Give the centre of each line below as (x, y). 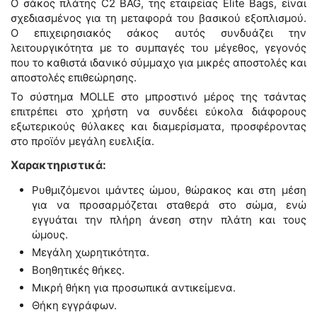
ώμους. (50, 235)
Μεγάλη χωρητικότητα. (91, 252)
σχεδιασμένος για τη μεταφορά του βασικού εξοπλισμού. (158, 18)
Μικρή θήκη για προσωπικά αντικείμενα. (134, 288)
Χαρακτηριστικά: (58, 165)
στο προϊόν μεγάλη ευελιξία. (82, 141)
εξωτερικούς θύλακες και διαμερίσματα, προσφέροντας (158, 126)
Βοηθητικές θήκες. (78, 270)
